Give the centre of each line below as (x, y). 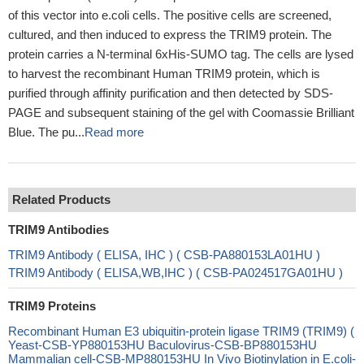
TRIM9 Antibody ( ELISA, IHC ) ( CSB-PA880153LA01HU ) (164, 255)
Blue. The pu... (46, 132)
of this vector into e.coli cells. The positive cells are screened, (170, 15)
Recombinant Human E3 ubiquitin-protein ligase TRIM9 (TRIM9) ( (181, 331)
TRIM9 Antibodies (58, 230)
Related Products (61, 199)
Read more (114, 132)
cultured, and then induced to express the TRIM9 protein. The (170, 35)
